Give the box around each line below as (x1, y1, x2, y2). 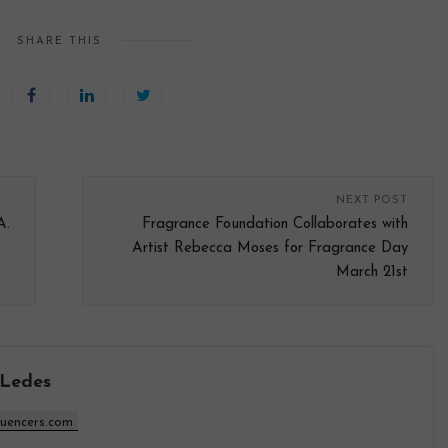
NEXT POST (336, 195, 408, 207)
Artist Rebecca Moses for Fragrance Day (132, 241, 408, 257)
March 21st (336, 265, 408, 281)
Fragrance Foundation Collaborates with (142, 217, 408, 233)
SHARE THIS (16, 36, 102, 48)
